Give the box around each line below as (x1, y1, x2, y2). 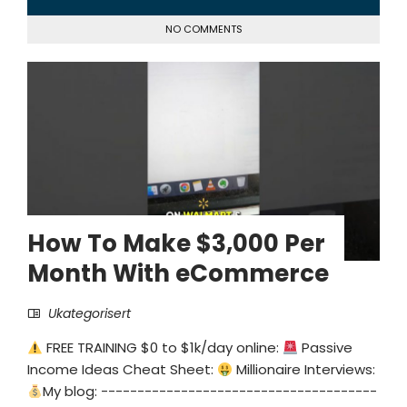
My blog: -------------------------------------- (43, 382, 378, 402)
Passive (298, 338, 353, 358)
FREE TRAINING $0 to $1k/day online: (43, 338, 283, 358)
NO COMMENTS (164, 22, 243, 37)
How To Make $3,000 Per (27, 227, 325, 261)
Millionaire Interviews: (233, 360, 376, 380)
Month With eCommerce (27, 257, 329, 291)
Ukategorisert (45, 304, 131, 323)
